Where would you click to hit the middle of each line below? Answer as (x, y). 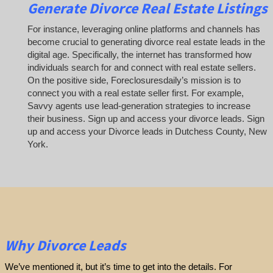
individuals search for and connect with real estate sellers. (142, 68)
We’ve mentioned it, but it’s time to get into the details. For (118, 266)
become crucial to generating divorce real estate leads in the (146, 42)
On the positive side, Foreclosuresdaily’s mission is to (134, 80)
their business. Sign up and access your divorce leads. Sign (146, 119)
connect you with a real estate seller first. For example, (136, 93)
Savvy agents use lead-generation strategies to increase (139, 106)
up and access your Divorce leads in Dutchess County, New (147, 132)
